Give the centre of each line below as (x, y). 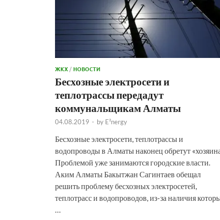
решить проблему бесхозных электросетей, (126, 186)
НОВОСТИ (87, 69)
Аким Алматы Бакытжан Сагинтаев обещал (128, 174)
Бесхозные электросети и (112, 81)
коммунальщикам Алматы (118, 108)
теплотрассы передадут (109, 94)
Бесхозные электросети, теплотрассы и (119, 138)
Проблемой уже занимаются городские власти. (133, 162)
